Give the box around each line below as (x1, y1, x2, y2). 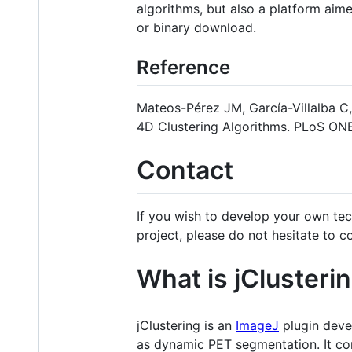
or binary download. (137, 19, 256, 35)
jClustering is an (137, 317, 236, 333)
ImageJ (236, 317, 279, 333)
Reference (137, 55, 230, 79)
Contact (137, 154, 233, 185)
